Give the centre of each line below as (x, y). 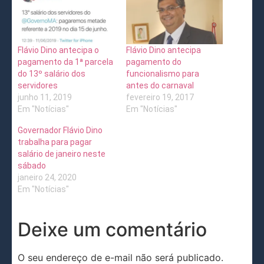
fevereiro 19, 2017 (160, 98)
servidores (38, 86)
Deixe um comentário (112, 230)
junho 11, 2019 (45, 98)
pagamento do (154, 62)
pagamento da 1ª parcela (65, 62)
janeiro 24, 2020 (47, 178)
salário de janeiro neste (62, 154)
